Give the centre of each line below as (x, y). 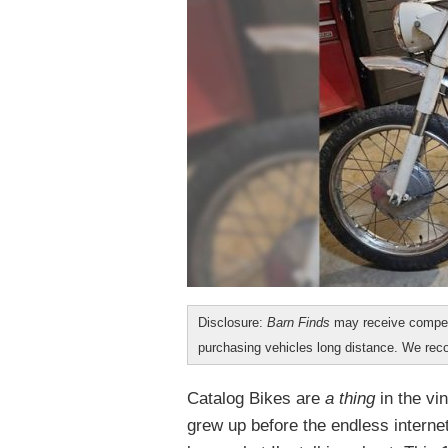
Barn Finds (298, 322)
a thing (350, 398)
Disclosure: (232, 322)
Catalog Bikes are (256, 398)
